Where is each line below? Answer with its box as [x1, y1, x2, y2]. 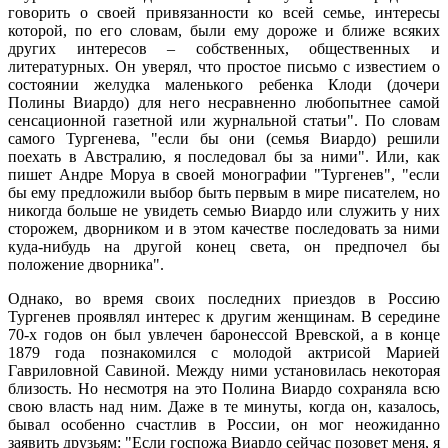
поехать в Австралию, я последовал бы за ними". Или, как [8, 147, 440, 165]
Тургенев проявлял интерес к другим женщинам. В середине [8, 307, 440, 325]
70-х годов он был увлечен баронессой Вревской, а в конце [8, 325, 440, 343]
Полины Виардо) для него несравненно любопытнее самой [8, 93, 440, 111]
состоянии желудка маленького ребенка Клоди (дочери [8, 75, 440, 93]
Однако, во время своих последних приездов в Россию [8, 289, 440, 307]
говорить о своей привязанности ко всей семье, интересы [8, 3, 440, 21]
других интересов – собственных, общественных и [8, 39, 440, 57]
